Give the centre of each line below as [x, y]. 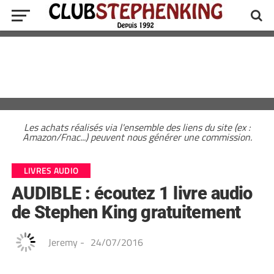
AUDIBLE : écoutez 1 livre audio [132, 193]
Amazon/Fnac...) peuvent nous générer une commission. [137, 137]
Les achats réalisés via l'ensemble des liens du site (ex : [137, 127]
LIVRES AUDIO [51, 171]
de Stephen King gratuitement [126, 212]
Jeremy [63, 242]
